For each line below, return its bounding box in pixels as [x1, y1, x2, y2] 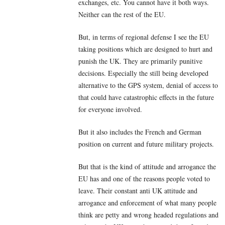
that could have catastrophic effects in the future [78, 92, 214, 102]
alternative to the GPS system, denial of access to [78, 80, 218, 90]
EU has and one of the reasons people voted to [78, 174, 210, 184]
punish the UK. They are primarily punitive [78, 56, 202, 66]
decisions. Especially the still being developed [78, 68, 208, 78]
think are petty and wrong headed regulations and [78, 210, 218, 220]
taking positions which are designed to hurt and [78, 44, 212, 54]
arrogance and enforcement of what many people [78, 198, 216, 208]
